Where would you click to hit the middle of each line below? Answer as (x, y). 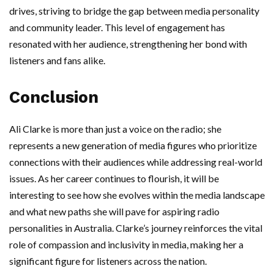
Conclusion (54, 97)
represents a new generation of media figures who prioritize (133, 145)
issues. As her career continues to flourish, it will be (114, 178)
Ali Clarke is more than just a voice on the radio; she (115, 129)
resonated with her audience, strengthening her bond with (128, 44)
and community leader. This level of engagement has (117, 27)
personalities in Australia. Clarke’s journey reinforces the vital (136, 228)
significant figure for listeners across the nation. (108, 261)
